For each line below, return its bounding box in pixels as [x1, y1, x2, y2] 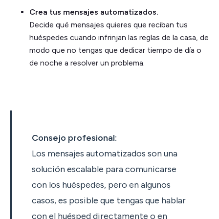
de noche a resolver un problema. [29, 58, 145, 67]
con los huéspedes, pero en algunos [32, 179, 171, 190]
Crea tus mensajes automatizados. [29, 7, 158, 17]
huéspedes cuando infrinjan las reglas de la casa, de [29, 32, 209, 42]
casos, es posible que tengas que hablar [32, 195, 186, 206]
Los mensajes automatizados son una [32, 148, 177, 159]
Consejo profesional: [32, 132, 117, 143]
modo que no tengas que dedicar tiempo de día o [29, 45, 201, 55]
